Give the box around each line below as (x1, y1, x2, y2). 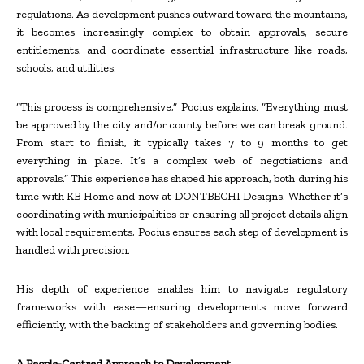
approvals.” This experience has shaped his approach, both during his (16, 171, 348, 186)
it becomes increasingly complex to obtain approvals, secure (16, 25, 348, 40)
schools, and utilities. (16, 61, 116, 76)
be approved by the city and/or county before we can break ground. (16, 118, 348, 132)
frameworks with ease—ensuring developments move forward (16, 300, 348, 314)
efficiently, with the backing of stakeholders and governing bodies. (16, 318, 338, 332)
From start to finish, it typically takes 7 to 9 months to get (16, 136, 348, 150)
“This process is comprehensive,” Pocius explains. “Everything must (16, 100, 348, 115)
